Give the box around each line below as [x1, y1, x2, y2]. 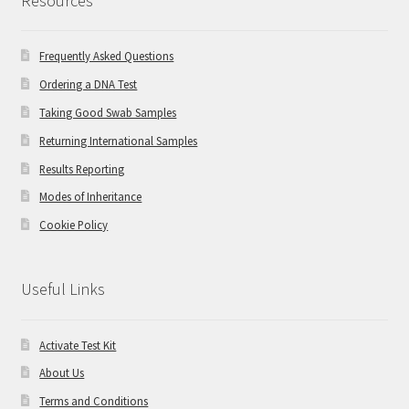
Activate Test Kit [39, 337, 117, 352]
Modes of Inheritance [39, 189, 142, 204]
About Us [39, 365, 85, 381]
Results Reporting [39, 161, 125, 176]
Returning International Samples [39, 132, 198, 148]
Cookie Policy [39, 217, 109, 233]
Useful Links [20, 278, 105, 300]
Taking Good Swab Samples [39, 104, 177, 120]
